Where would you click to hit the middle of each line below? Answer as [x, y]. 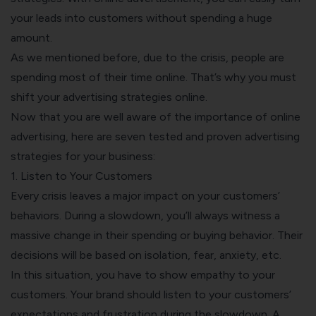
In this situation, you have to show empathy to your [143, 274]
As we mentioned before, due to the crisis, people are [147, 57]
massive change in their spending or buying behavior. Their [157, 235]
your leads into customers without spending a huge [141, 18]
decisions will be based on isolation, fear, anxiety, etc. [147, 255]
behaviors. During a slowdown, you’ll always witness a [145, 215]
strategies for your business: [83, 156]
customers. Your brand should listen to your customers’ [151, 294]
